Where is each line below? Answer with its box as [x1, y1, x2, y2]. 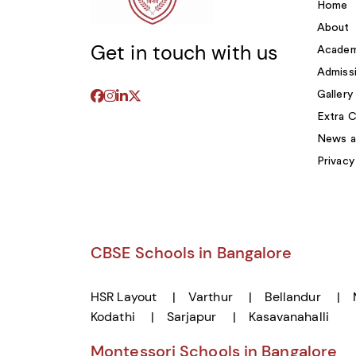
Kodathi [91, 308, 135, 325]
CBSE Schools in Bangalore [91, 242, 292, 263]
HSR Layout [91, 288, 157, 305]
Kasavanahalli [248, 308, 329, 325]
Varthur [188, 288, 233, 305]
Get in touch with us [91, 39, 278, 66]
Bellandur [264, 288, 321, 305]
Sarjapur [166, 308, 217, 325]
